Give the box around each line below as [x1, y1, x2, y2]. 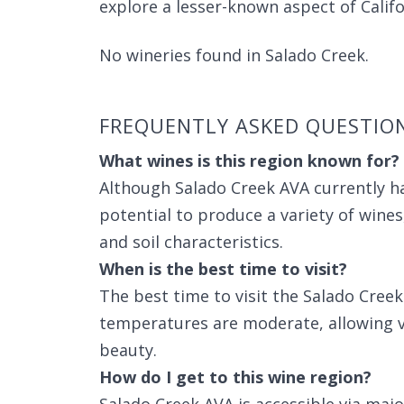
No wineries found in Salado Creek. [99, 44, 369, 66]
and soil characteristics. [99, 231, 283, 252]
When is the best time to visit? [99, 258, 347, 280]
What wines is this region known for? [99, 150, 399, 171]
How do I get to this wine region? [99, 366, 372, 388]
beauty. [99, 339, 157, 361]
